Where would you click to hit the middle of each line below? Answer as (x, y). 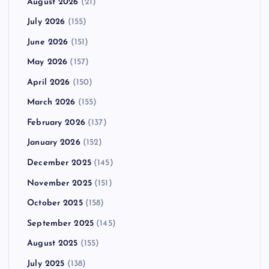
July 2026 (46, 22)
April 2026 (49, 82)
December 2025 (59, 163)
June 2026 (48, 42)
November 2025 (59, 183)
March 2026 (51, 103)
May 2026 (47, 62)
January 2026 (54, 143)
